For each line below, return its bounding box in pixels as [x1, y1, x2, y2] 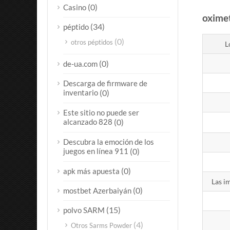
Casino [63, 3, 86, 12]
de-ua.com [63, 59, 98, 68]
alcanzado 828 [63, 117, 112, 127]
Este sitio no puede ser [63, 108, 139, 117]
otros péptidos [71, 38, 113, 46]
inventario [63, 88, 98, 98]
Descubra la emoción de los [63, 137, 154, 146]
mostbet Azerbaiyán [63, 186, 131, 195]
